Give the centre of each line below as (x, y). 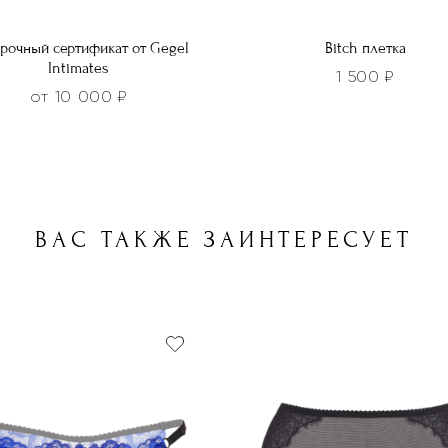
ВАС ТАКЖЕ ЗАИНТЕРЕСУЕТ (224, 239)
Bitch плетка (365, 47)
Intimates (78, 67)
